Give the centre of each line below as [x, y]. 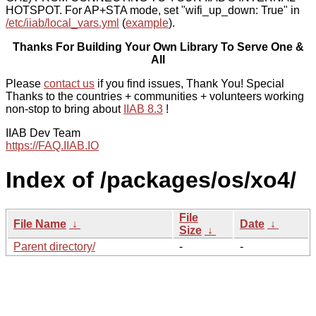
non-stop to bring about [65, 109]
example [147, 23]
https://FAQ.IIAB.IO [52, 146]
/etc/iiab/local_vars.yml [62, 23]
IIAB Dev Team [43, 133]
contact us [69, 84]
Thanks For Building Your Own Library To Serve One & [158, 47]
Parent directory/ [54, 246]
